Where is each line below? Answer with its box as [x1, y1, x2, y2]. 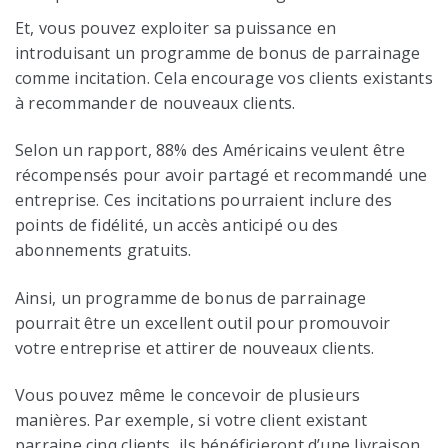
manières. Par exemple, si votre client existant [15, 409, 368, 432]
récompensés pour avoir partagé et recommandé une [15, 164, 428, 187]
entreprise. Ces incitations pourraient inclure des [15, 189, 393, 212]
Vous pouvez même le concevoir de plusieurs [15, 384, 361, 407]
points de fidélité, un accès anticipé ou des [15, 214, 339, 237]
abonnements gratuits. [15, 239, 192, 262]
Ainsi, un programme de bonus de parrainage [15, 286, 367, 309]
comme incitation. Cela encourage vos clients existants [15, 66, 433, 89]
